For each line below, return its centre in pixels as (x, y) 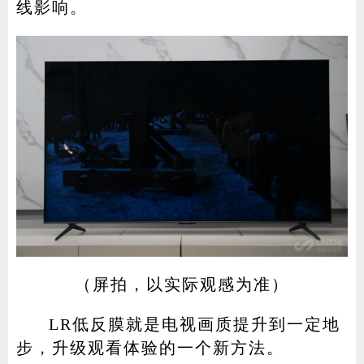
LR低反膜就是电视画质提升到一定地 (194, 324)
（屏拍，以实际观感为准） (182, 284)
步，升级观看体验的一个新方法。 (150, 347)
